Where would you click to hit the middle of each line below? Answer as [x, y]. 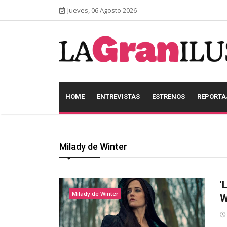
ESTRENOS [168, 97]
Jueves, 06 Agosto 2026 [102, 10]
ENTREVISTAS [118, 97]
